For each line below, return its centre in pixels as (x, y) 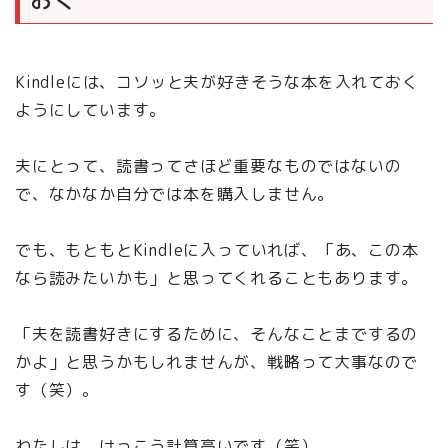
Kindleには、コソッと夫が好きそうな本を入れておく (217, 82)
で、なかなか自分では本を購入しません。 (175, 194)
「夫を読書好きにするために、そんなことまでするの (217, 334)
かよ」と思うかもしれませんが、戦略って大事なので (217, 362)
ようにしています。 (91, 110)
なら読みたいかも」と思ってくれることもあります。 (217, 278)
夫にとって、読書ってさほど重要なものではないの (208, 166)
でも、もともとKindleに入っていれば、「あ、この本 (217, 250)
